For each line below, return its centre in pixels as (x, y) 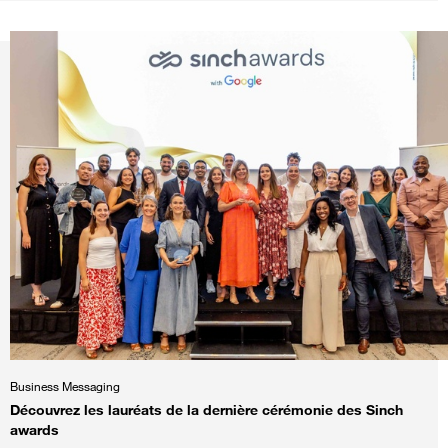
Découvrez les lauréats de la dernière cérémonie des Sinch (206, 409)
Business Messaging (65, 386)
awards (34, 429)
